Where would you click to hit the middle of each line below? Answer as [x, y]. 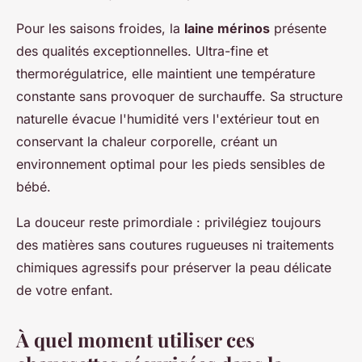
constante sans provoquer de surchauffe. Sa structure [179, 97]
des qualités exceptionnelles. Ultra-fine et [142, 51]
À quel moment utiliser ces [135, 340]
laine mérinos [227, 29]
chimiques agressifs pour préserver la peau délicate [174, 268]
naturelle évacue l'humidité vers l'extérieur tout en [168, 119]
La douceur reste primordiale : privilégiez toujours [168, 223]
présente [298, 29]
